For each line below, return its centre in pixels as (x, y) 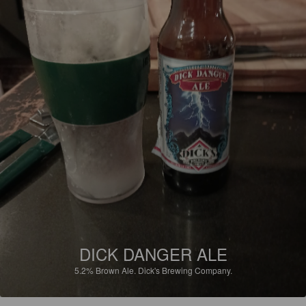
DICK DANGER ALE (153, 253)
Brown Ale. (116, 270)
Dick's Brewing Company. (185, 270)
